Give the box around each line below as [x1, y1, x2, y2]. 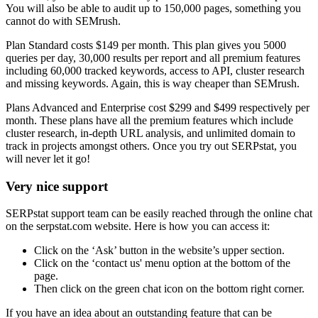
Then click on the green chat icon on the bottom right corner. [34, 283, 305, 295]
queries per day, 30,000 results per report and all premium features [6, 52, 300, 65]
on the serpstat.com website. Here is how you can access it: [6, 220, 270, 233]
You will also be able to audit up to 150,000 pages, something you [6, 2, 301, 15]
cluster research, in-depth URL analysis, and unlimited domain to [6, 127, 295, 140]
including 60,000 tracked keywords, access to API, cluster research [6, 65, 305, 77]
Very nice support [6, 178, 108, 194]
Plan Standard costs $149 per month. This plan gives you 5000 [6, 39, 286, 52]
